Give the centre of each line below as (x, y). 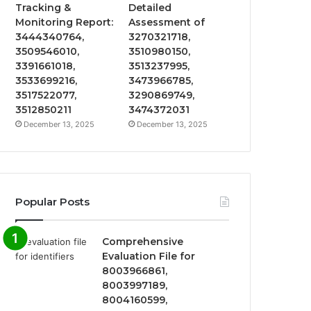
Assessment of (167, 22)
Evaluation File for (149, 256)
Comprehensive (143, 242)
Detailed (150, 8)
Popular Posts (53, 202)
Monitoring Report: (65, 22)
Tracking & (43, 8)
